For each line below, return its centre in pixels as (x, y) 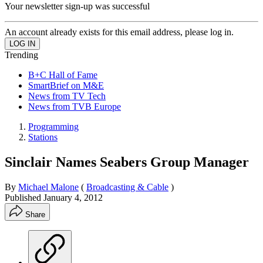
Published (24, 197)
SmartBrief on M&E (66, 85)
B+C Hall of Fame (63, 75)
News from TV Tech (67, 96)
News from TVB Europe (75, 106)
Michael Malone (48, 187)
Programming (53, 126)
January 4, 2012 (73, 197)
